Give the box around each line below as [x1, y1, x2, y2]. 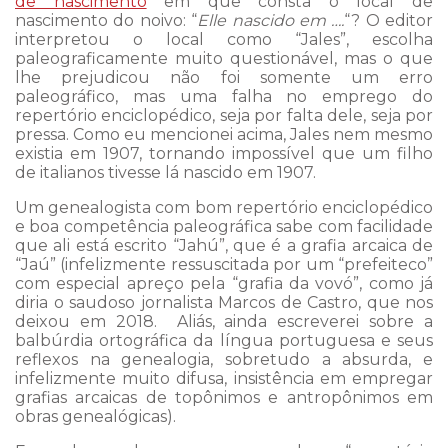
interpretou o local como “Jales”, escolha [15, 29, 433, 49]
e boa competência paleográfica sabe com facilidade [15, 216, 433, 236]
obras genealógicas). [15, 406, 176, 426]
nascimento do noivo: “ [15, 10, 198, 30]
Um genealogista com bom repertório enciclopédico [15, 197, 433, 217]
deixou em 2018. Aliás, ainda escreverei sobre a [15, 311, 433, 331]
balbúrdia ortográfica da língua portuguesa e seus [15, 330, 433, 350]
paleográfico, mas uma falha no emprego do [15, 86, 433, 106]
